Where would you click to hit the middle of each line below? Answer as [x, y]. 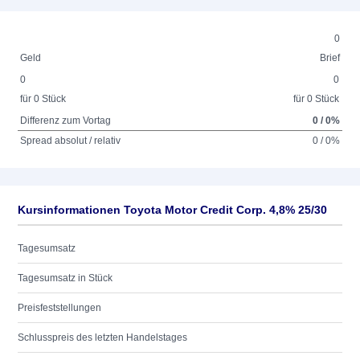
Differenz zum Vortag [66, 121]
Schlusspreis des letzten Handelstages [102, 337]
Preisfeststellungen [59, 308]
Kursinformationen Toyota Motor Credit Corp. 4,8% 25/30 [172, 210]
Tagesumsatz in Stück [65, 278]
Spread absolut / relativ [71, 141]
